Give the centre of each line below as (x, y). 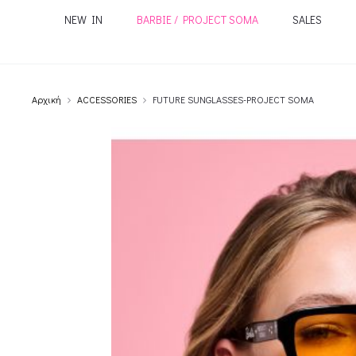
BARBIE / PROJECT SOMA (197, 19)
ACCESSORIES (107, 99)
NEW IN (83, 19)
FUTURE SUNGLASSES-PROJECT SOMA (233, 99)
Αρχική (46, 99)
